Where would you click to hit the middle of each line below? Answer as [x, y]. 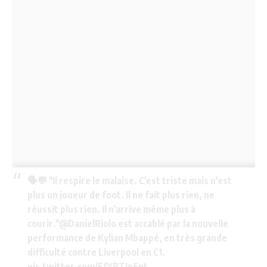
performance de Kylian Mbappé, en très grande [127, 238]
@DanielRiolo [87, 223]
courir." [43, 223]
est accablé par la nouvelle [172, 223]
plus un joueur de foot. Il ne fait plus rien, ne [121, 195]
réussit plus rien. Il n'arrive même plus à [111, 209]
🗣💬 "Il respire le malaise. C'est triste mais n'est [129, 181]
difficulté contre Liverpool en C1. [96, 252]
